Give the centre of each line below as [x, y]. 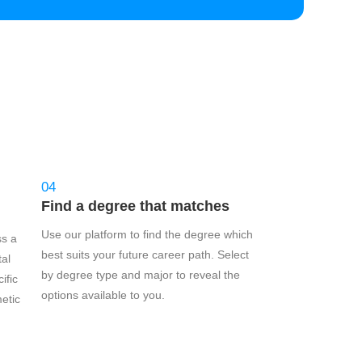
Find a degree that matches [135, 206]
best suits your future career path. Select [145, 255]
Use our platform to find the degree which [147, 234]
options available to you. [103, 295]
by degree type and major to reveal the [141, 275]
